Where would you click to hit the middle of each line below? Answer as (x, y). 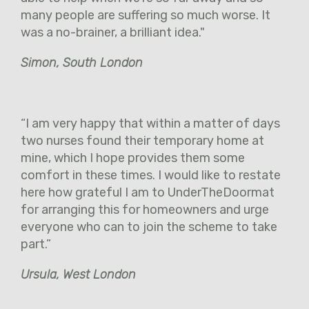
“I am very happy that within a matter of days (150, 123)
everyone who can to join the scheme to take (149, 227)
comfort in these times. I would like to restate (151, 175)
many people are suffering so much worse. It (146, 15)
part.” (36, 244)
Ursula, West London (78, 274)
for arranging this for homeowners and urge (145, 209)
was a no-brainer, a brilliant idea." (113, 32)
